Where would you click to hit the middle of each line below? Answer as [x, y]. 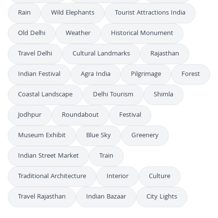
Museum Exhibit [42, 136]
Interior [118, 176]
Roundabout [80, 115]
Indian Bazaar [106, 197]
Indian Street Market [48, 156]
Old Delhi [32, 33]
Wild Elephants [73, 13]
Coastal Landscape [45, 95]
